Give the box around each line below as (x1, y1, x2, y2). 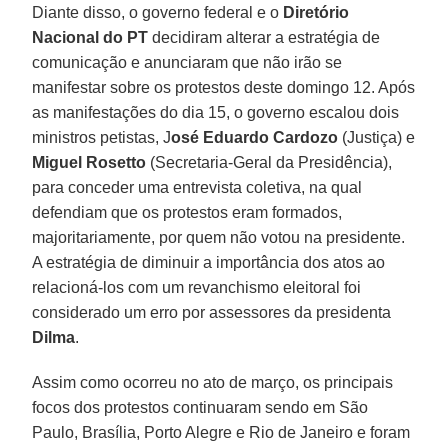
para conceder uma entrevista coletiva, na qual (32, 178, 363, 196)
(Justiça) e (338, 128, 416, 146)
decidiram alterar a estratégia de (148, 28, 381, 46)
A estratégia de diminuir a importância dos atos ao (32, 253, 386, 271)
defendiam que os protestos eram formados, (32, 203, 343, 221)
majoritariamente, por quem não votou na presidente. (32, 228, 406, 246)
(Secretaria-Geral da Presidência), (146, 153, 393, 171)
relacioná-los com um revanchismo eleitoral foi (32, 278, 362, 296)
